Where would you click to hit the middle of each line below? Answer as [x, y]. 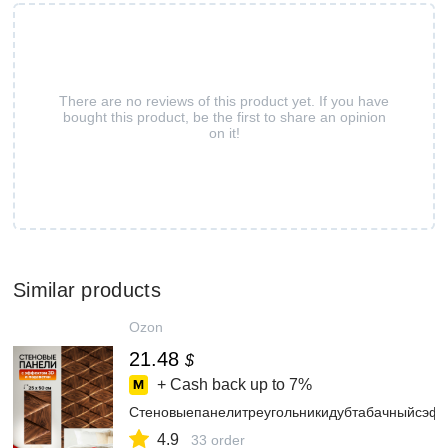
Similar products [87, 290]
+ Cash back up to [221, 384]
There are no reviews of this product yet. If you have [224, 100]
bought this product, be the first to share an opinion [224, 116]
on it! [224, 132]
